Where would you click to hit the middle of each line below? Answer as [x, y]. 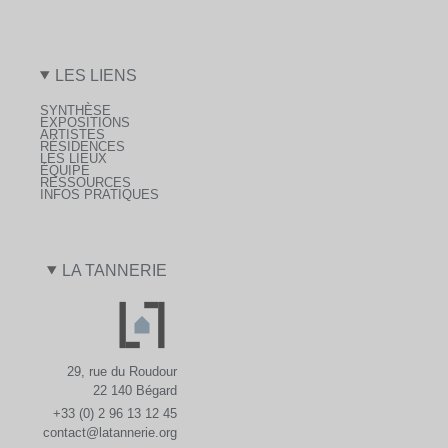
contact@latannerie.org [110, 433]
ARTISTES [72, 134]
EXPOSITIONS [85, 122]
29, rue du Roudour [122, 371]
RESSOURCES [85, 182]
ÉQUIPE [65, 170]
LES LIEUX [73, 158]
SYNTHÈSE [75, 110]
